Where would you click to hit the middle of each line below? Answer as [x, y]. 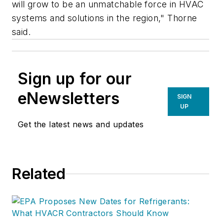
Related [39, 174]
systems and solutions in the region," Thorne [105, 18]
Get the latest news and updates [81, 125]
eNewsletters [69, 99]
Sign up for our [75, 79]
